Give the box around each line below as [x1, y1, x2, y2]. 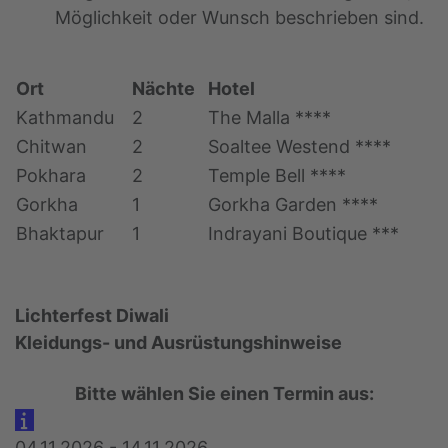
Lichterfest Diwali [15, 305, 169, 327]
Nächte [132, 78, 195, 100]
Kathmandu [16, 107, 114, 129]
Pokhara [16, 165, 86, 187]
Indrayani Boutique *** [208, 223, 399, 245]
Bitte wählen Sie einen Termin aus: [74, 383, 374, 405]
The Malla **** [208, 107, 331, 129]
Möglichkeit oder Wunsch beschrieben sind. [55, 7, 424, 29]
